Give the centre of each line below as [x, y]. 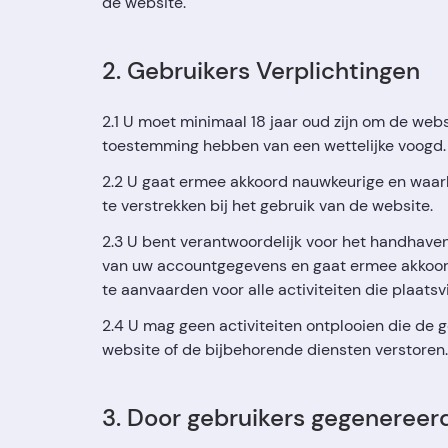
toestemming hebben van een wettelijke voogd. [274, 145]
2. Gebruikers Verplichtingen [261, 70]
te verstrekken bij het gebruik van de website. [267, 205]
